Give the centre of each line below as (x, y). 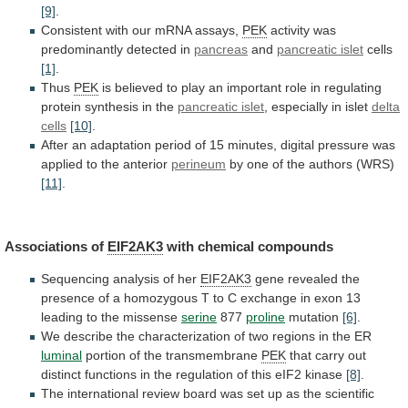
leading (62, 317)
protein (61, 107)
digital (297, 145)
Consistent (71, 31)
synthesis (112, 107)
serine (199, 317)
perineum (199, 164)
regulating (353, 88)
